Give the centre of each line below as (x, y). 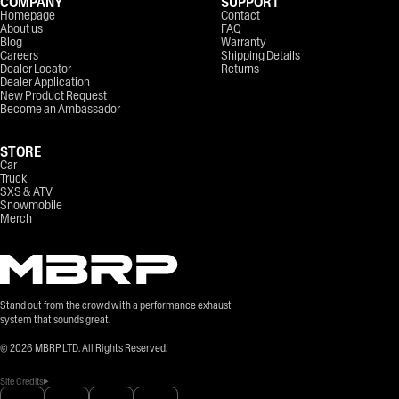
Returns (240, 68)
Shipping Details (261, 55)
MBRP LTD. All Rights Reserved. (101, 348)
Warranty (244, 41)
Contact (240, 15)
